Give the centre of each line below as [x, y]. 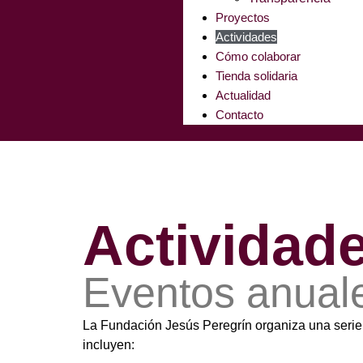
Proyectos [243, 17]
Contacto [239, 115]
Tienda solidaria [256, 76]
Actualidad [243, 95]
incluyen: [109, 345]
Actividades [246, 37]
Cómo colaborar [258, 56]
